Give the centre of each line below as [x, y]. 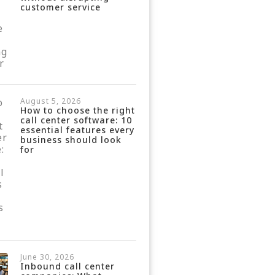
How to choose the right [77, 110]
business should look [71, 140]
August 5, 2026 [50, 101]
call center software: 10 [76, 120]
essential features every [77, 130]
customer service [60, 7]
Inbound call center [67, 266]
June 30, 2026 [47, 257]
